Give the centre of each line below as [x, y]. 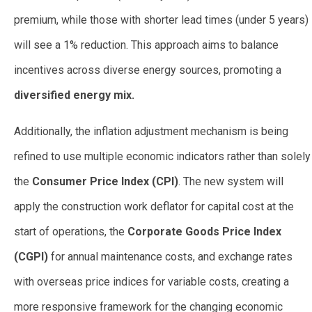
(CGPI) [31, 257]
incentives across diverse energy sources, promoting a [148, 70]
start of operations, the [71, 232]
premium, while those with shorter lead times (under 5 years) [161, 20]
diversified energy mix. [74, 95]
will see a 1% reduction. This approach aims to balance [146, 45]
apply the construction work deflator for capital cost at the [154, 207]
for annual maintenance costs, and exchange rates [170, 257]
